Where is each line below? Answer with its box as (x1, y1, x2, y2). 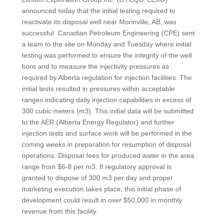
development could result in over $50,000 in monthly (21, 196, 182, 204)
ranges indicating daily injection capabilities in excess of (21, 96, 191, 104)
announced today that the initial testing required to (21, 7, 175, 15)
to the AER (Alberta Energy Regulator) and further (21, 118, 174, 126)
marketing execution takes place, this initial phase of (21, 185, 181, 193)
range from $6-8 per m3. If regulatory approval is (21, 163, 171, 170)
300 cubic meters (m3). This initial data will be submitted (21, 107, 194, 115)
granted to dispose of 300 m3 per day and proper (21, 174, 173, 182)
